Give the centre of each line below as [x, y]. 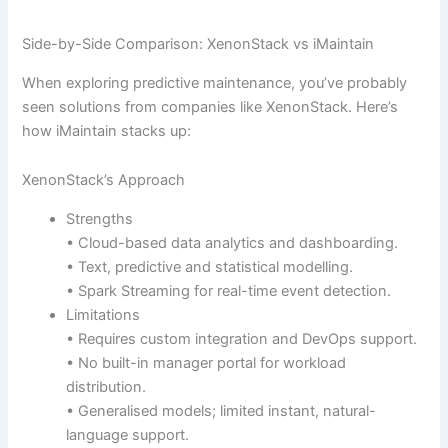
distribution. [106, 386]
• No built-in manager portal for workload [206, 362]
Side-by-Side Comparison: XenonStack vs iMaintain [198, 44]
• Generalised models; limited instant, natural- [221, 410]
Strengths [100, 218]
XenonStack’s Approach [104, 180]
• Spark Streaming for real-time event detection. [229, 290]
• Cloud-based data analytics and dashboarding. [232, 242]
